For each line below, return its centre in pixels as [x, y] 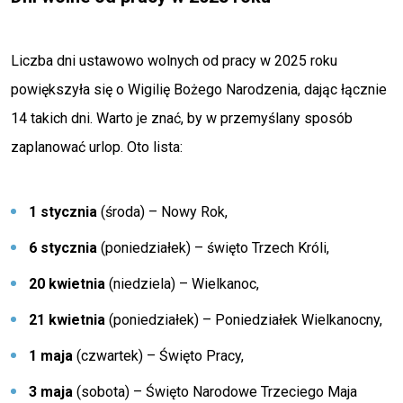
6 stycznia [63, 248]
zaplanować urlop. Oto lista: [97, 147]
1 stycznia [63, 212]
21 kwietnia [67, 320]
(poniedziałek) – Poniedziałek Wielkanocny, [244, 320]
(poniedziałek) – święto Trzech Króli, [213, 248]
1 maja [51, 356]
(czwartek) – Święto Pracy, [158, 356]
